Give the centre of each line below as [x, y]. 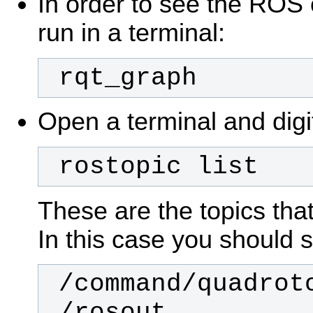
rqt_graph [128, 78]
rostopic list [158, 167]
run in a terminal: [131, 33]
